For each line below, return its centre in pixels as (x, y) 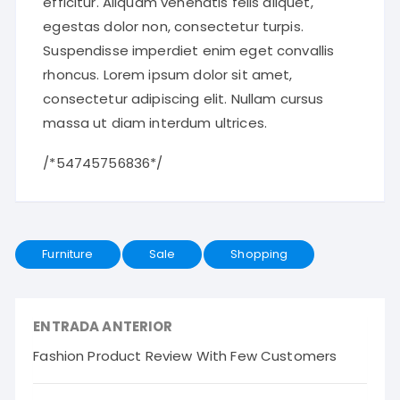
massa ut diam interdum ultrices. (155, 123)
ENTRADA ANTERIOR (103, 327)
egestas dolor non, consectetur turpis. (173, 27)
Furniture (68, 254)
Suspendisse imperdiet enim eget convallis (189, 51)
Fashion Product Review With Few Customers (185, 356)
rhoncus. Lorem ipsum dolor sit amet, (168, 75)
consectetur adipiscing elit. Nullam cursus (183, 99)
